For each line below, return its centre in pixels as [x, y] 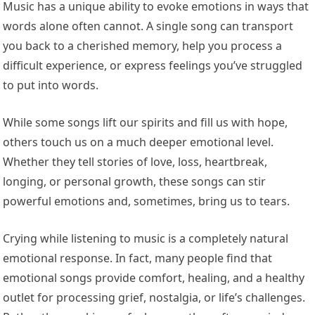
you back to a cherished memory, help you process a [143, 46]
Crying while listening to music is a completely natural [146, 239]
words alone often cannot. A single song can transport [148, 26]
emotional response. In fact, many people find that [138, 258]
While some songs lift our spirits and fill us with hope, [146, 123]
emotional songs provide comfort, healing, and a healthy [154, 278]
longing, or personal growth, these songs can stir [135, 182]
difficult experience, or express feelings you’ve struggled [153, 66]
